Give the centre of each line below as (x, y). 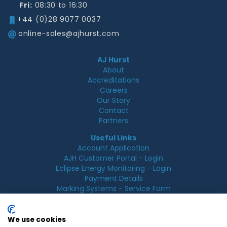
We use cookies (37, 220)
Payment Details (113, 178)
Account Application (113, 148)
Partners (113, 121)
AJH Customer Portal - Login (113, 158)
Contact (113, 110)
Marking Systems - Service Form (113, 188)
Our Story (113, 100)
